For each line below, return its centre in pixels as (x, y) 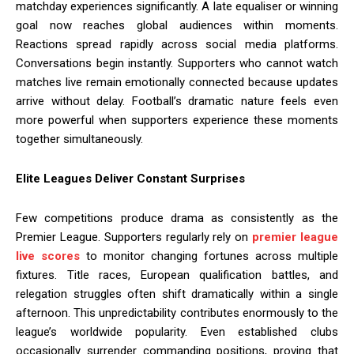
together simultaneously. (79, 139)
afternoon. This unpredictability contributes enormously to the (177, 313)
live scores (48, 256)
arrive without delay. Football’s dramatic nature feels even (177, 101)
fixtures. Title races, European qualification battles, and (177, 275)
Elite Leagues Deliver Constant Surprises (130, 178)
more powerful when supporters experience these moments (177, 120)
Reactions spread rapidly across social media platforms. (177, 44)
